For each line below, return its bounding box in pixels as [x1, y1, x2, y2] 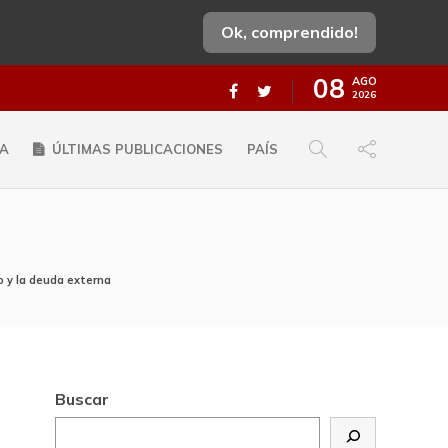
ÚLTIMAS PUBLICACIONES [52, 141, 223, 157]
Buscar [55, 389, 110, 409]
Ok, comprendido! [221, 22, 358, 42]
